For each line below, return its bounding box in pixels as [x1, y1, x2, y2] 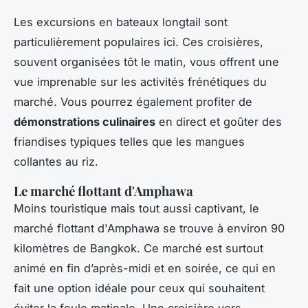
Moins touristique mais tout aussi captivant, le [14, 201, 259, 215]
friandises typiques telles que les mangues [14, 134, 245, 148]
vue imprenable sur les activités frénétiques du [14, 74, 267, 89]
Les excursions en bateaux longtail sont [14, 14, 228, 29]
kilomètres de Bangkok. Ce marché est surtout [14, 241, 263, 255]
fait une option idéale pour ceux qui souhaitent [14, 280, 265, 295]
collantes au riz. [14, 154, 98, 168]
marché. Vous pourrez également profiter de [14, 94, 252, 109]
